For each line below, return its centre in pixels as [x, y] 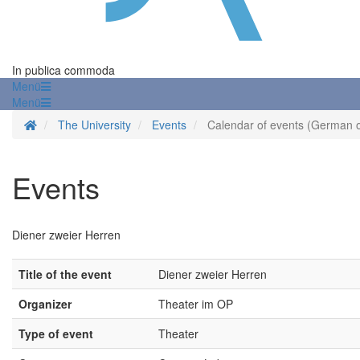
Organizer [45, 304]
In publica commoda [63, 70]
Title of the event [65, 274]
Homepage [64, 124]
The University [94, 125]
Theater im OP [196, 304]
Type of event [56, 334]
